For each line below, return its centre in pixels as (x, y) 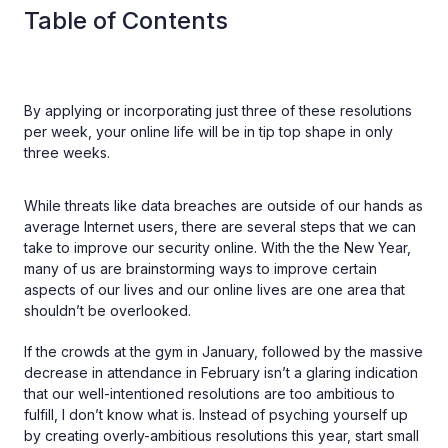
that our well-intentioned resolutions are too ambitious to (209, 393)
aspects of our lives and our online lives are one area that (214, 289)
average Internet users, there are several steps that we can (220, 226)
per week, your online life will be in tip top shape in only (208, 131)
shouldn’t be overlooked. (107, 310)
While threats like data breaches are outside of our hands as (223, 205)
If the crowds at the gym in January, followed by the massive (223, 351)
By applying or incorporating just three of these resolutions (218, 110)
